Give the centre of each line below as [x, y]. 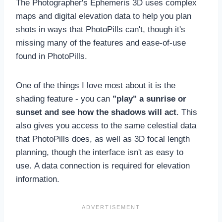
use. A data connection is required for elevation [103, 166]
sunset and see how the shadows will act [96, 112]
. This [187, 112]
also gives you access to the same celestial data [106, 125]
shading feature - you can [64, 99]
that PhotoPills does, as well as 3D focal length [103, 139]
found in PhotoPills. [53, 56]
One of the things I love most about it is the [96, 85]
